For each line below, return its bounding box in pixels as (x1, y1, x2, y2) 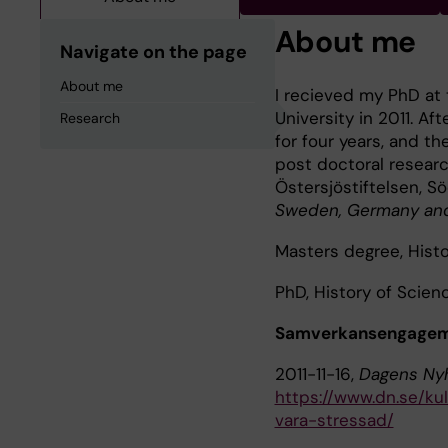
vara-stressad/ (274, 409, 394, 431)
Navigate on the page (60, 40, 248, 64)
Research (60, 109, 120, 127)
